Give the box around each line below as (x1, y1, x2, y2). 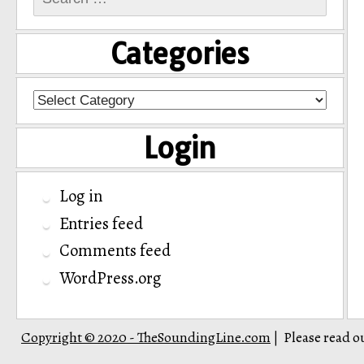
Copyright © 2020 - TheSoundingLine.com (21, 327, 271, 347)
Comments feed (59, 239, 171, 262)
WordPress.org (59, 266, 162, 290)
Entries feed (59, 211, 143, 235)
